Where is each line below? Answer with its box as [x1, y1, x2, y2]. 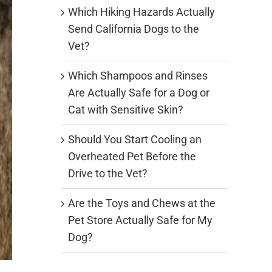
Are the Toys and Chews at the [68, 197, 216, 210]
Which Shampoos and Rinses [68, 69, 208, 83]
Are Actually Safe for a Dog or [68, 86, 209, 100]
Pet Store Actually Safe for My [68, 214, 212, 227]
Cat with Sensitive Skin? [68, 103, 183, 117]
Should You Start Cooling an [68, 133, 202, 146]
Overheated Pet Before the [68, 150, 196, 163]
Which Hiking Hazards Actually [68, 5, 215, 19]
